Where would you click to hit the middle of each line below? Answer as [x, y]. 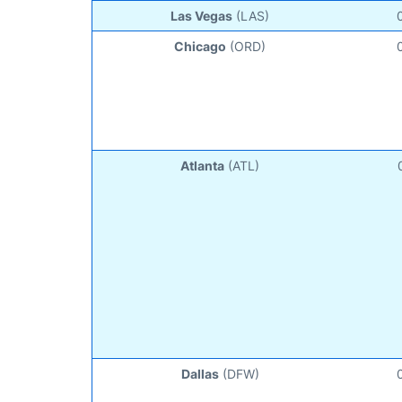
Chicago [201, 46]
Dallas [200, 373]
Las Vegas [202, 15]
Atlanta [203, 165]
